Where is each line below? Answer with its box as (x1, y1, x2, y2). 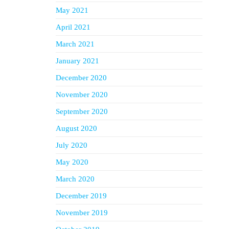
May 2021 (55, 6, 88, 14)
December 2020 (55, 74, 107, 82)
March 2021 (55, 40, 95, 48)
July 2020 (55, 141, 87, 149)
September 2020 (55, 107, 108, 116)
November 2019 (55, 209, 108, 217)
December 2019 (55, 192, 107, 200)
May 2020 (55, 158, 88, 166)
